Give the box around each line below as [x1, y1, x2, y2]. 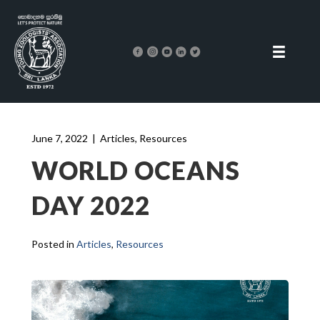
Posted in [31, 238, 76, 251]
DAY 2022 [31, 190, 150, 221]
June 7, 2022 [31, 132, 88, 145]
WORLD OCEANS [31, 155, 240, 186]
